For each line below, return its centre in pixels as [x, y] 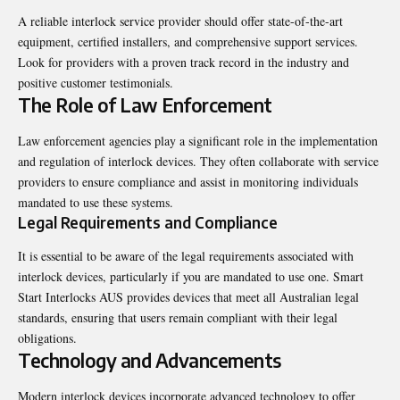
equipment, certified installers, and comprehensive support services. [188, 42]
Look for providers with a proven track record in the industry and [183, 62]
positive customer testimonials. [96, 83]
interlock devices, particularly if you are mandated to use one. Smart [191, 277]
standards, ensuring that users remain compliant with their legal [178, 318]
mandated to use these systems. [96, 202]
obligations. [47, 338]
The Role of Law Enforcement [145, 105]
